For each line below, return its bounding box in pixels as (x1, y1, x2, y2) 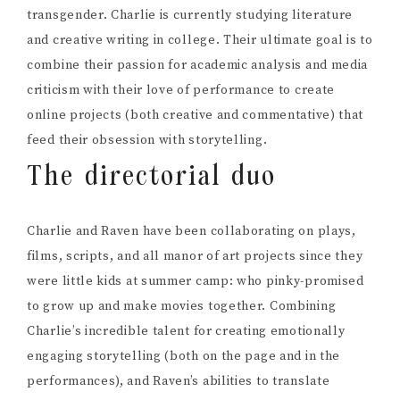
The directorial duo (27, 163, 276, 191)
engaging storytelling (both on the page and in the (27, 348, 341, 365)
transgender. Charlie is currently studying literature (27, 7, 354, 24)
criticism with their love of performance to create (27, 82, 336, 99)
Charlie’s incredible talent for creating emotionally (27, 323, 346, 340)
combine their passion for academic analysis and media (27, 57, 369, 74)
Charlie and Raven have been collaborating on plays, (27, 223, 356, 240)
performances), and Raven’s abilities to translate (27, 373, 330, 390)
